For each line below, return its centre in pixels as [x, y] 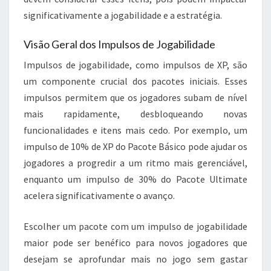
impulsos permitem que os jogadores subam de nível [135, 97]
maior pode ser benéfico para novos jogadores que [135, 242]
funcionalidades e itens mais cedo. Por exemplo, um [135, 130]
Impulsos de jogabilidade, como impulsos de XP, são [135, 64]
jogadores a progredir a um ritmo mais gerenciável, [135, 162]
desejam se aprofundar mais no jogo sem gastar [135, 259]
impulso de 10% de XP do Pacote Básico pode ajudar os [135, 146]
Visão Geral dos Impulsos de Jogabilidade [119, 44]
